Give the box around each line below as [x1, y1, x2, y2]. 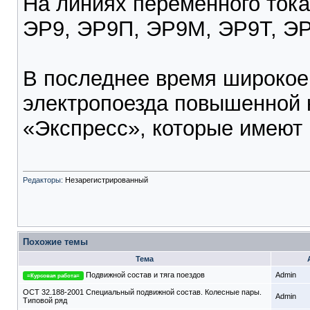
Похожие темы [23, 237, 88, 247]
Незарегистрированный [65, 176, 148, 185]
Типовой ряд [23, 296, 67, 304]
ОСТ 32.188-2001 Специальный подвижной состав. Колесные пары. [23, 288, 262, 296]
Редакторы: [23, 176, 65, 185]
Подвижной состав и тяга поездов [86, 271, 205, 279]
